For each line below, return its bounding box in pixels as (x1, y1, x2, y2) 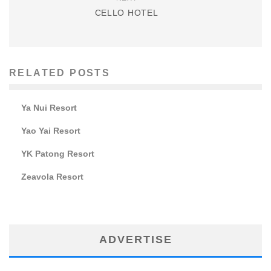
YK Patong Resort (21, 148, 94, 158)
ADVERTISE (99, 233, 172, 246)
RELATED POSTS (9, 67, 111, 78)
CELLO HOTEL (94, 7, 158, 18)
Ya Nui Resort (21, 102, 77, 113)
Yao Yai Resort (21, 125, 80, 135)
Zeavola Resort (21, 171, 83, 181)
